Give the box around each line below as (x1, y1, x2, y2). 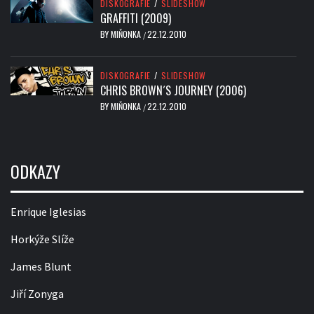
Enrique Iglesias (11, 205, 86, 219)
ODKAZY (11, 158, 60, 184)
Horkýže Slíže (11, 232, 74, 247)
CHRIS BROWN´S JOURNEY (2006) (100, 82, 247, 100)
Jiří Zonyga (11, 287, 64, 301)
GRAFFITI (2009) (100, 10, 172, 27)
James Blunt (11, 259, 71, 274)
